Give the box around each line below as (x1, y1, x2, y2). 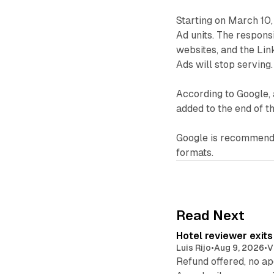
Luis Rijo (176, 242, 212, 253)
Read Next (176, 207, 245, 223)
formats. (176, 146, 214, 158)
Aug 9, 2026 (214, 242, 265, 253)
